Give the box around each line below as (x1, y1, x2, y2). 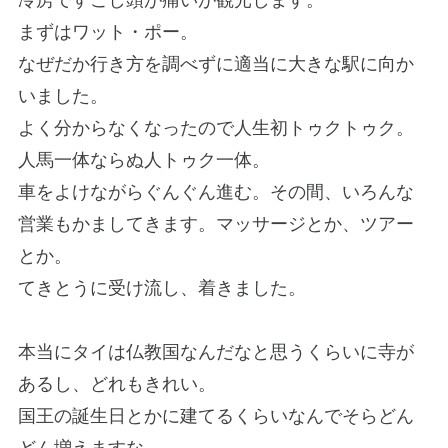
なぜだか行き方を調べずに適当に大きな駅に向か (17, 53, 414, 74)
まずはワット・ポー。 (17, 21, 198, 42)
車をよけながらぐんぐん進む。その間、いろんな (17, 181, 414, 202)
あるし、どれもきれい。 (17, 373, 216, 394)
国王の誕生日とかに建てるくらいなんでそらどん (17, 405, 414, 426)
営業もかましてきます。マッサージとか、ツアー (17, 213, 414, 234)
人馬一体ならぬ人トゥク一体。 (17, 149, 270, 170)
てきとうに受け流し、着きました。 (17, 277, 306, 298)
